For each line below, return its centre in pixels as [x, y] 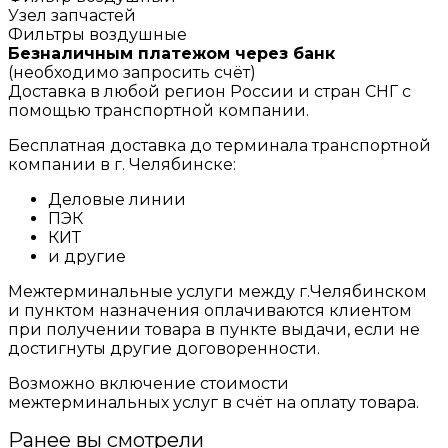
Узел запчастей [72, 15]
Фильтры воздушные [97, 34]
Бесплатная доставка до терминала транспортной [219, 145]
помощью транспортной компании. [158, 110]
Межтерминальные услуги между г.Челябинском [217, 291]
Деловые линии [117, 199]
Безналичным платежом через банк [171, 53]
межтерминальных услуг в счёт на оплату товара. [213, 402]
